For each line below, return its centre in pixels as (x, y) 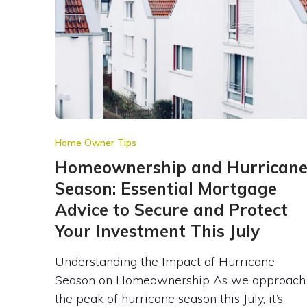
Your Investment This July (157, 231)
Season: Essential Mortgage (165, 188)
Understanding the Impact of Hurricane (164, 261)
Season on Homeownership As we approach (180, 280)
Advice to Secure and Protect (171, 209)
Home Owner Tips (95, 142)
